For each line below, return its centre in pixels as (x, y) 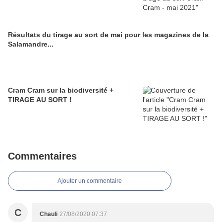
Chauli (49, 214)
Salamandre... (31, 44)
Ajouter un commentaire (90, 181)
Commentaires (42, 156)
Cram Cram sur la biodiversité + (61, 90)
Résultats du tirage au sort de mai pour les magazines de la (108, 35)
